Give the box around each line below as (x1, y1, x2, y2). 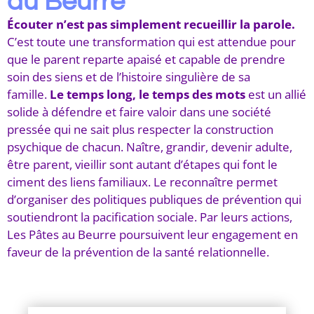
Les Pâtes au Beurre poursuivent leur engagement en (7, 226, 298, 243)
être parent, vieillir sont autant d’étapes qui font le (7, 156, 278, 172)
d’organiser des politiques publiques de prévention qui (7, 191, 301, 207)
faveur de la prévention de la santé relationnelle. (7, 243, 269, 260)
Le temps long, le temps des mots (50, 86, 245, 102)
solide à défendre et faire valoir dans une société (7, 103, 271, 120)
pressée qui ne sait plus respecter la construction (7, 121, 273, 137)
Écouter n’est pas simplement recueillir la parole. (7, 15, 295, 32)
